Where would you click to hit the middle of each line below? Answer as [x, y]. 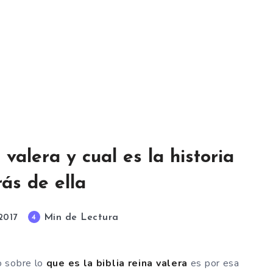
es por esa [215, 263]
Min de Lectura [80, 218]
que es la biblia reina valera [118, 263]
